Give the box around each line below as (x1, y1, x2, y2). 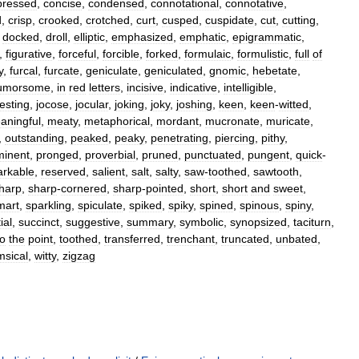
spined (200, 199, 233, 212)
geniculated (144, 64, 203, 77)
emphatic (179, 30, 226, 43)
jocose (36, 98, 69, 111)
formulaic (184, 47, 231, 60)
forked (146, 47, 178, 60)
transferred (104, 232, 160, 245)
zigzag (63, 249, 95, 262)
